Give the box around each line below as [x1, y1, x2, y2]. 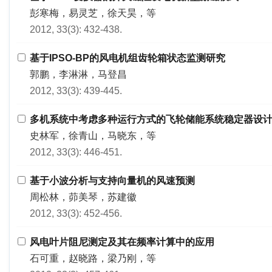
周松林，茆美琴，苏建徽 [30, 192, 137, 202]
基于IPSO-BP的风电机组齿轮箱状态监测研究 [30, 53, 225, 63]
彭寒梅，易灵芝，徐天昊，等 [30, 8, 156, 18]
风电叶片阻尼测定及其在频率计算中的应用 [30, 237, 214, 247]
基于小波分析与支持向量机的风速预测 [30, 175, 195, 186]
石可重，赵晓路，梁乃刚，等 [30, 253, 156, 263]
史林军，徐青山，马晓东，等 [30, 131, 156, 141]
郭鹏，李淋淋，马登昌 [30, 69, 127, 80]
